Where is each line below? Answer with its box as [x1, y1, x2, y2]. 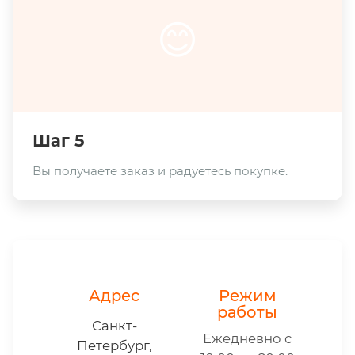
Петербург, [76, 337, 152, 353]
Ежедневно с [203, 330, 292, 346]
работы [217, 302, 277, 322]
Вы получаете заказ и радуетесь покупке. [32, 162, 288, 178]
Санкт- [91, 317, 137, 334]
